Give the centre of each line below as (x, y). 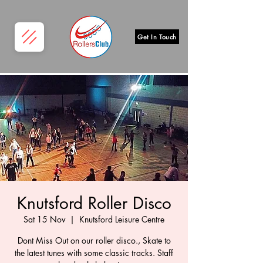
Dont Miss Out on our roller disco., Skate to (94, 240)
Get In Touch (157, 37)
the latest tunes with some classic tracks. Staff (94, 253)
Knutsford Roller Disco (94, 203)
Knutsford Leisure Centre (122, 219)
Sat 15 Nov (44, 219)
